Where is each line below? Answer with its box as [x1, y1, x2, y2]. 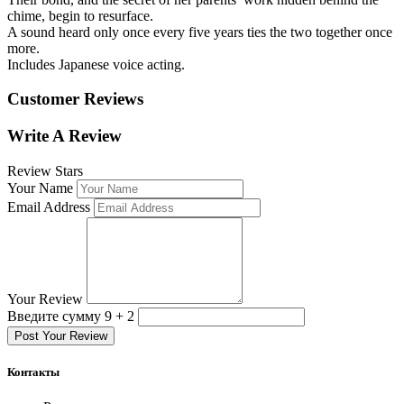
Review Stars [7, 162, 83, 179]
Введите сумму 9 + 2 [7, 308, 134, 324]
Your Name [7, 179, 73, 196]
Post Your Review [14, 328, 107, 343]
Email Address [7, 198, 90, 215]
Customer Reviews [7, 89, 143, 109]
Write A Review [7, 125, 122, 145]
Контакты [7, 364, 60, 379]
